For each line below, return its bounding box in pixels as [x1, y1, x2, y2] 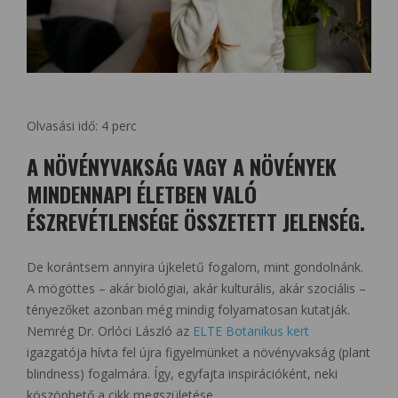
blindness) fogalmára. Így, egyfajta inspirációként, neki [27, 364, 338, 382]
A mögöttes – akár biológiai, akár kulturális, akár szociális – [27, 279, 366, 297]
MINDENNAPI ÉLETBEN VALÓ [27, 177, 257, 210]
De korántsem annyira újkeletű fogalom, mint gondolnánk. [27, 258, 363, 275]
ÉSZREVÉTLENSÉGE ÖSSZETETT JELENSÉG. [27, 204, 365, 237]
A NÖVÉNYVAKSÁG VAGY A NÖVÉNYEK [27, 149, 337, 182]
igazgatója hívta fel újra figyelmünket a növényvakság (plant [27, 343, 370, 361]
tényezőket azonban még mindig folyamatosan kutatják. [27, 300, 350, 318]
